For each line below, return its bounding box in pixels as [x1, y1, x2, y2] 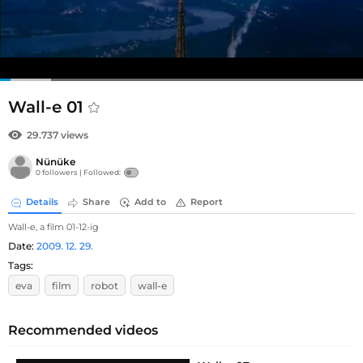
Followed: [83, 168, 121, 177]
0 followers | [36, 168, 83, 177]
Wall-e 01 [8, 97, 88, 117]
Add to [135, 196, 166, 208]
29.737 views [27, 129, 88, 141]
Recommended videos [8, 322, 158, 338]
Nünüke [36, 156, 75, 169]
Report [190, 196, 223, 208]
